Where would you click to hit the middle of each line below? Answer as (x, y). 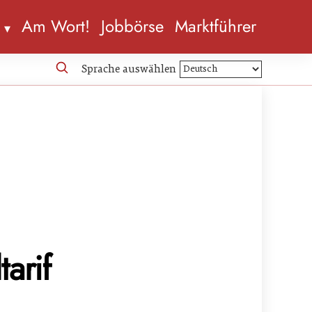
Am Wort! (56, 26)
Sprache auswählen (129, 69)
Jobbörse (132, 26)
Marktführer (216, 26)
